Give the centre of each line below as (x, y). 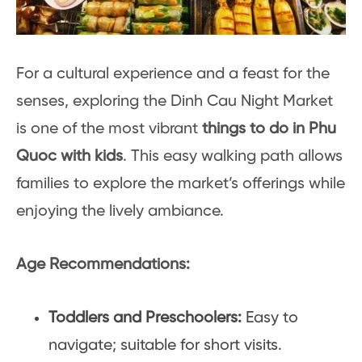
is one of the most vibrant (107, 129)
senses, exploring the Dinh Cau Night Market (175, 102)
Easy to (270, 318)
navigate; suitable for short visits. (165, 346)
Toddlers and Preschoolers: (145, 318)
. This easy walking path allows (233, 157)
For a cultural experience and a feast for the (173, 74)
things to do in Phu (267, 129)
